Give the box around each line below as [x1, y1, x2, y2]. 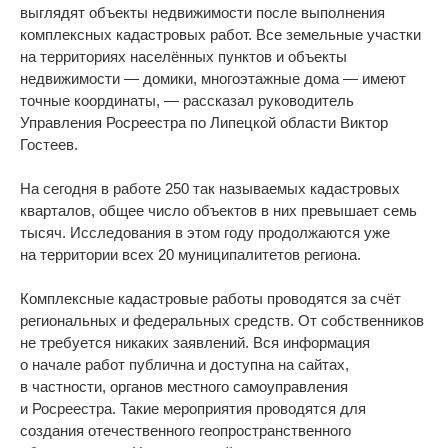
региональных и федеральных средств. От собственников [20, 311, 424, 329]
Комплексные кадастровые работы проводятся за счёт [20, 289, 401, 307]
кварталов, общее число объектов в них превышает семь [20, 201, 417, 219]
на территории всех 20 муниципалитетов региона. [20, 245, 361, 263]
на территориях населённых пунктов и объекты [20, 47, 347, 65]
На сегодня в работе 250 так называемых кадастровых [20, 179, 400, 197]
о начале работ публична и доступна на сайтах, [20, 355, 349, 373]
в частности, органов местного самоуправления [20, 377, 348, 395]
